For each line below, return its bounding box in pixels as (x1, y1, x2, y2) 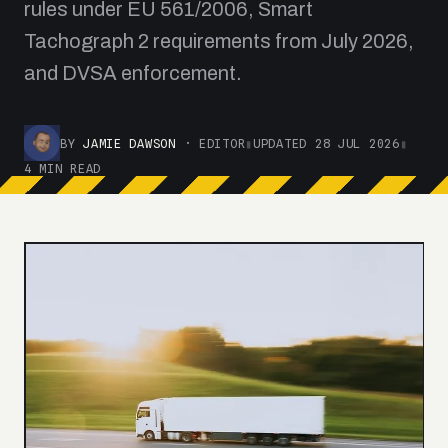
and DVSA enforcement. (24, 62, 242, 84)
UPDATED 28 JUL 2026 (253, 135, 400, 151)
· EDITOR (175, 135, 246, 151)
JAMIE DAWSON (83, 135, 176, 151)
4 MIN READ (24, 161, 102, 176)
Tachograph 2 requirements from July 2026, (24, 30, 414, 52)
